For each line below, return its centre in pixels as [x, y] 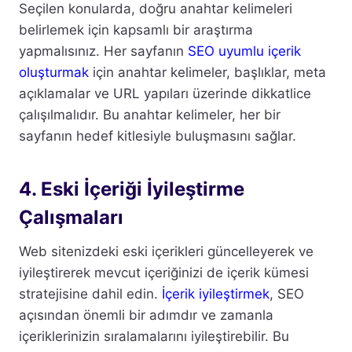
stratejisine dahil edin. [90, 293]
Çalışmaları [71, 217]
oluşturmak [54, 72]
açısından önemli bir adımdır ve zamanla [146, 315]
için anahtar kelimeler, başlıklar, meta [207, 72]
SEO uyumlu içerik [244, 51]
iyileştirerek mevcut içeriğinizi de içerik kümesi [164, 272]
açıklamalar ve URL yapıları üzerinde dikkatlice [165, 93]
